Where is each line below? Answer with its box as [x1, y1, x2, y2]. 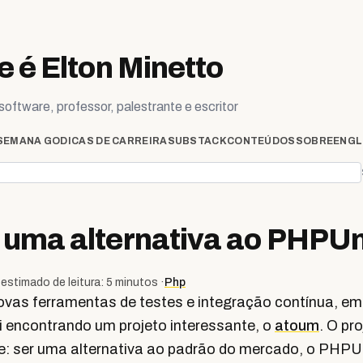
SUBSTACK [167, 135, 227, 147]
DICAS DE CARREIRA [60, 135, 168, 147]
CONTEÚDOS [226, 135, 296, 147]
